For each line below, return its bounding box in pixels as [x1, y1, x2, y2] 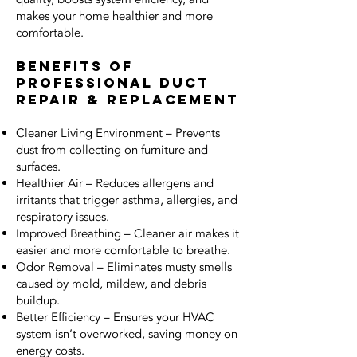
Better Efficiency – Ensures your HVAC [16, 309, 214, 325]
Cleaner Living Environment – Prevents [16, 125, 220, 141]
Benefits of [16, 57, 133, 75]
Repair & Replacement [16, 91, 239, 108]
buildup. [16, 292, 60, 308]
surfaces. [16, 159, 61, 175]
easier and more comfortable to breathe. [16, 242, 230, 258]
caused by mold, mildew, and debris [16, 276, 206, 292]
